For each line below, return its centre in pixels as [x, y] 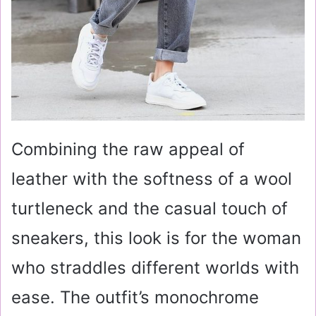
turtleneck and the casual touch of [150, 209]
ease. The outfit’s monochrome [135, 298]
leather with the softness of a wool [152, 179]
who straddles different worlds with [155, 268]
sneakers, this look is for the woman [156, 238]
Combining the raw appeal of [128, 150]
